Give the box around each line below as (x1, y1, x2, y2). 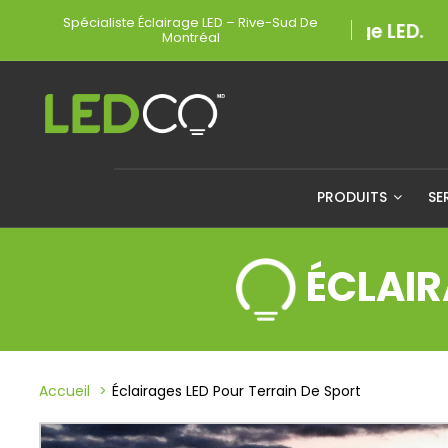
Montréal (161, 28, 220, 47)
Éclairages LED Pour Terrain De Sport (112, 381, 361, 402)
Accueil (39, 381, 90, 402)
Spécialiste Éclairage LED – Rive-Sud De (63, 13, 318, 32)
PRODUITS (317, 187, 392, 207)
